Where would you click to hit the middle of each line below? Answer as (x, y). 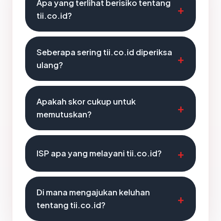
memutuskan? (64, 114)
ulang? (50, 65)
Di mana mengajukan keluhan (93, 192)
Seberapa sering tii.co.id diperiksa (104, 52)
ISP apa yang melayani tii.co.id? (99, 153)
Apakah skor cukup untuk (86, 101)
